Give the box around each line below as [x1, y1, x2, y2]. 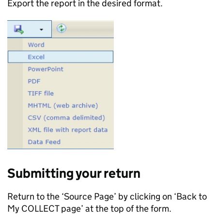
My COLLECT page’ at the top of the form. [7, 203, 171, 214]
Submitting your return [7, 165, 143, 181]
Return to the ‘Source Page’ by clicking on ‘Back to [7, 191, 207, 202]
